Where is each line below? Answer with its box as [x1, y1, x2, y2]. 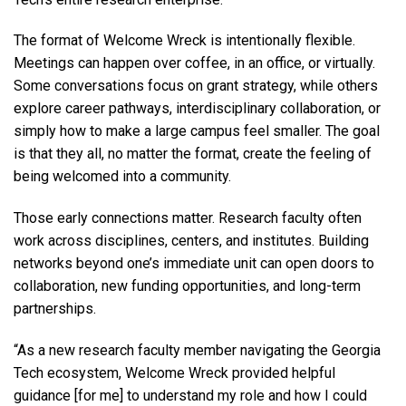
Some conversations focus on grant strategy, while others [14, 77, 378, 95]
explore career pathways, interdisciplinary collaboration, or [14, 100, 381, 118]
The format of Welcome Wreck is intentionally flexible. [14, 32, 355, 50]
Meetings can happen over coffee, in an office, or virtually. [14, 54, 375, 72]
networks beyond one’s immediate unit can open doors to [14, 255, 374, 273]
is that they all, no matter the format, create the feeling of [14, 145, 372, 163]
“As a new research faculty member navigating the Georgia [14, 341, 381, 359]
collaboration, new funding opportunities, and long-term [14, 277, 361, 295]
